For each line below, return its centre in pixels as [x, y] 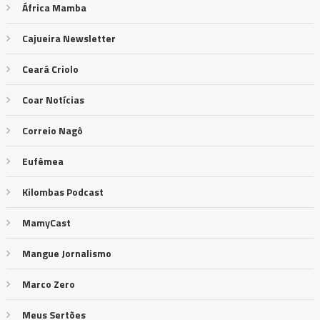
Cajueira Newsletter [69, 38]
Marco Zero [48, 284]
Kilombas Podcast [62, 191]
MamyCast [46, 222]
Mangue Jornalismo [66, 253]
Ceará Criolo [50, 69]
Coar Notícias [53, 99]
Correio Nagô [52, 130]
